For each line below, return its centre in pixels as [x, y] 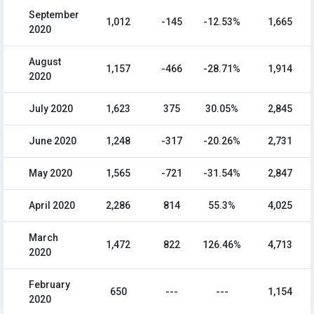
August [45, 62]
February [49, 285]
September [54, 15]
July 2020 [51, 109]
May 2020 [50, 173]
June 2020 [53, 141]
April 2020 [52, 206]
